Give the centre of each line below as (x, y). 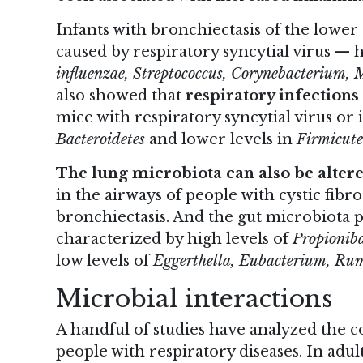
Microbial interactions (194, 298)
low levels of (105, 261)
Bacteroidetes (100, 139)
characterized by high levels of (174, 239)
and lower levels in (221, 139)
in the (80, 195)
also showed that (121, 95)
